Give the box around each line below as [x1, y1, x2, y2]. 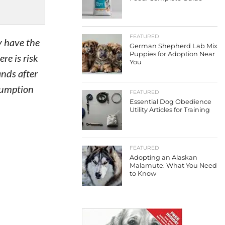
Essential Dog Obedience [130, 98, 211, 105]
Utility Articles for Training [130, 106, 210, 114]
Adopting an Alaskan [130, 154, 197, 161]
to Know [130, 170, 156, 177]
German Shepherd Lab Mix [130, 42, 217, 50]
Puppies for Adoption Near [130, 50, 215, 58]
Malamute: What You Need [130, 162, 217, 169]
